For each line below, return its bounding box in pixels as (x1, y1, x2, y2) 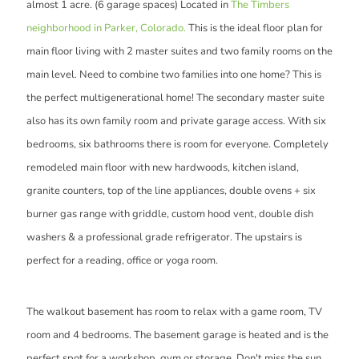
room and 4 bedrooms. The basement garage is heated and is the (26, 327, 329, 342)
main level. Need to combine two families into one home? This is (26, 67, 321, 82)
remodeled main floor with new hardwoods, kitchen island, (26, 159, 299, 175)
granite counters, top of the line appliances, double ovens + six (26, 183, 316, 198)
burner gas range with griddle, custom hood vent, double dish (26, 206, 313, 221)
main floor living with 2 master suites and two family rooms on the (26, 43, 333, 58)
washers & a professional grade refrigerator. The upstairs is (26, 229, 302, 244)
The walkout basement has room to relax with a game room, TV (26, 304, 322, 319)
